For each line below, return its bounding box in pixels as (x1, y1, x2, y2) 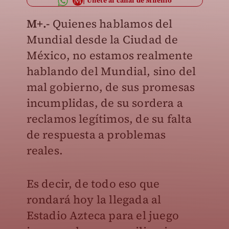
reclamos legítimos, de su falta (26, 111, 192, 126)
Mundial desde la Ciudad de (26, 32, 178, 47)
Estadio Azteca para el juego (26, 208, 179, 223)
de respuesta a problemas (26, 127, 166, 142)
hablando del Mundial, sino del (26, 63, 196, 79)
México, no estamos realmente (26, 48, 193, 63)
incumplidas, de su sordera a (26, 95, 184, 110)
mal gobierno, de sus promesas (26, 79, 195, 95)
